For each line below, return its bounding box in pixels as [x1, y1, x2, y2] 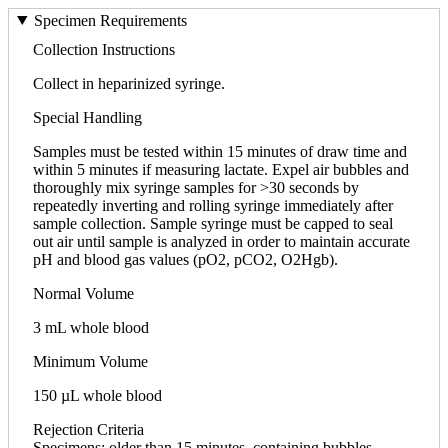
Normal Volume [33, 284, 134, 302]
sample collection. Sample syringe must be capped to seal [33, 214, 393, 232]
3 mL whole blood [33, 318, 149, 336]
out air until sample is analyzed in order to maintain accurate [33, 232, 410, 250]
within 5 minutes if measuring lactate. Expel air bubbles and [33, 160, 409, 178]
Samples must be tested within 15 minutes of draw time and [33, 142, 407, 160]
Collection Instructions [33, 40, 175, 58]
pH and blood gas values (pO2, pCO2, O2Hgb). [33, 250, 338, 268]
